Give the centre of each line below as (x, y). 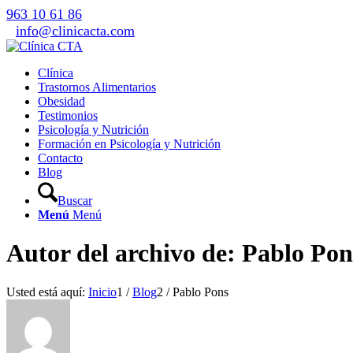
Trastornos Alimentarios (97, 87)
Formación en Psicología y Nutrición (129, 144)
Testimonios (68, 115)
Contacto (60, 158)
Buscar (75, 201)
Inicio (102, 292)
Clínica (56, 73)
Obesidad (61, 101)
